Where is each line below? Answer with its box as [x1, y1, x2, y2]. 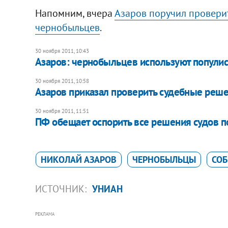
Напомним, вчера [35, 6, 115, 20]
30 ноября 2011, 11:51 [35, 107, 89, 115]
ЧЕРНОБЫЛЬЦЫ [132, 153, 196, 165]
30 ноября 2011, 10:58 [35, 77, 89, 84]
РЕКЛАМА [35, 211, 54, 217]
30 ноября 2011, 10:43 [35, 47, 89, 54]
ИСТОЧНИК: [35, 182, 89, 195]
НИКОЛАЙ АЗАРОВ [40, 153, 117, 165]
